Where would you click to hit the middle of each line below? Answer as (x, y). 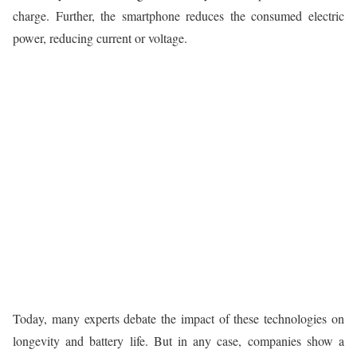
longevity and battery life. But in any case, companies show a (178, 340)
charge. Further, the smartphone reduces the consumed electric (178, 15)
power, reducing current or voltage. (100, 37)
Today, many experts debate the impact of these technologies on (178, 318)
